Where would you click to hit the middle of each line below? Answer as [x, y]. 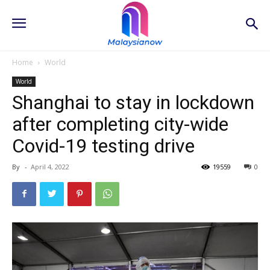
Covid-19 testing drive [103, 146]
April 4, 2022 [50, 166]
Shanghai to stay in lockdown [133, 102]
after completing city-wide [120, 124]
